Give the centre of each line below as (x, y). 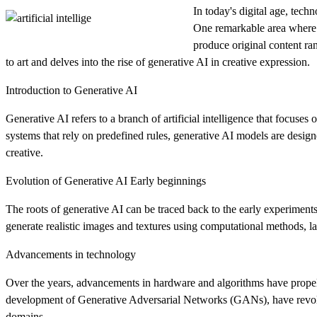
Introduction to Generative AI (71, 90)
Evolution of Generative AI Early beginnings (106, 180)
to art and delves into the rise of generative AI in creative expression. (158, 62)
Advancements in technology (71, 254)
